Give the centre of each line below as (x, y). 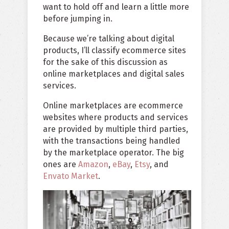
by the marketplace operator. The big (113, 153)
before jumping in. (78, 19)
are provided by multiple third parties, (116, 129)
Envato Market (71, 176)
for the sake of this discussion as (105, 62)
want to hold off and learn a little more (116, 7)
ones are (61, 164)
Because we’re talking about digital (109, 39)
